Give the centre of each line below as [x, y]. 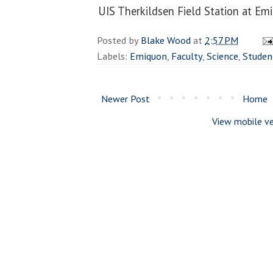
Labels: [113, 56]
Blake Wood [166, 40]
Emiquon [148, 56]
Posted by [119, 40]
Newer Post [126, 98]
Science [222, 56]
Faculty [187, 56]
